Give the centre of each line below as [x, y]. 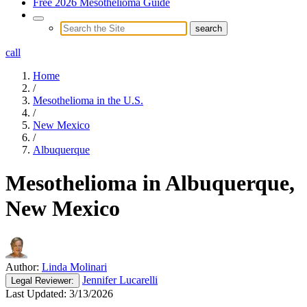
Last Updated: [36, 293]
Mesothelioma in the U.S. [88, 100]
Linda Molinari [74, 267]
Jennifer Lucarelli [120, 280]
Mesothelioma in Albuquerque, [150, 183]
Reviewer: [53, 280]
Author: [22, 267]
